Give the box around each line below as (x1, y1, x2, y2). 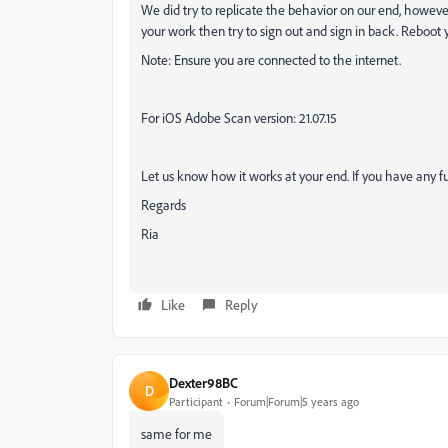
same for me (141, 425, 212, 442)
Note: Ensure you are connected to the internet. (141, 51, 401, 68)
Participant (169, 393, 223, 409)
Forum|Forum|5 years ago (234, 393, 359, 409)
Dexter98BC (169, 373, 238, 391)
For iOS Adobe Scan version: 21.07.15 (141, 109, 337, 126)
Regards (141, 196, 186, 213)
